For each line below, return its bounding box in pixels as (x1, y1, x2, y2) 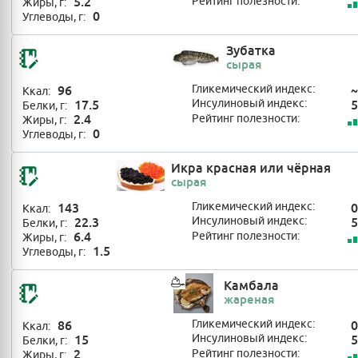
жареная (223, 292, 274, 307)
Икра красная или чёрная (171, 160, 331, 177)
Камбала (223, 277, 279, 294)
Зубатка (226, 42, 276, 59)
